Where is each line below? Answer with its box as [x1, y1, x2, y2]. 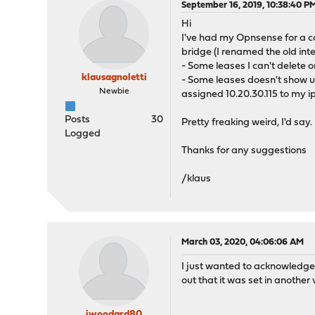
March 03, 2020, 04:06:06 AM [181, 238, 304, 247]
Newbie [98, 87, 129, 96]
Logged [65, 129, 101, 139]
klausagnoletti [81, 72, 147, 83]
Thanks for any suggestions [181, 146, 307, 156]
